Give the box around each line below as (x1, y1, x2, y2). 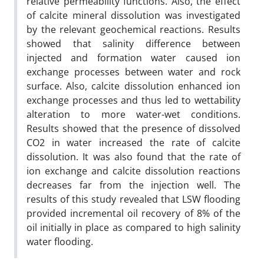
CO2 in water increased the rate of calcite (27, 136, 240, 149)
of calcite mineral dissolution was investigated (27, 8, 240, 22)
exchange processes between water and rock (27, 65, 240, 78)
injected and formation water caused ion (27, 51, 240, 64)
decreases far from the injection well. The (27, 178, 240, 192)
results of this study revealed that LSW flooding (27, 192, 240, 206)
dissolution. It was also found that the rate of (27, 150, 240, 163)
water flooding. (27, 235, 93, 248)
